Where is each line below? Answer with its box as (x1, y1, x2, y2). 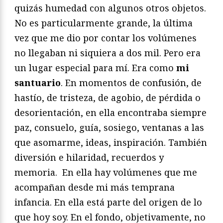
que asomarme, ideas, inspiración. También (14, 136, 207, 149)
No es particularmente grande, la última (14, 17, 193, 29)
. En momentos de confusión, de (61, 77, 202, 89)
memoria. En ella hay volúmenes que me (14, 166, 197, 179)
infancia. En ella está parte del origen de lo (14, 196, 202, 209)
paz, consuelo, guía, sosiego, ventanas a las (14, 121, 204, 134)
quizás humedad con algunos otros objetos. (14, 2, 206, 14)
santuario (14, 77, 61, 89)
